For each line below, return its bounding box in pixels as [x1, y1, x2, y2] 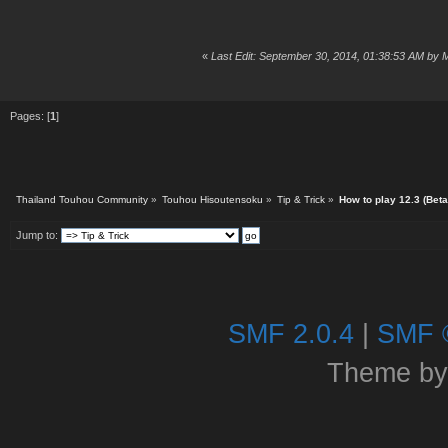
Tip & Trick [277, 193, 326, 205]
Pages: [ [9, 109, 50, 122]
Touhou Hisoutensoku [161, 193, 263, 205]
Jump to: [15, 228, 58, 241]
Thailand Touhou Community [15, 193, 148, 205]
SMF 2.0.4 [227, 318, 354, 349]
